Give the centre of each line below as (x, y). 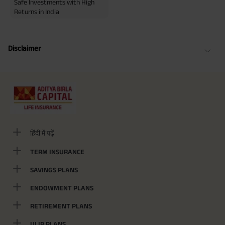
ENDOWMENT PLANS (62, 188)
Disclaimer (25, 48)
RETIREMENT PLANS (61, 206)
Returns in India (37, 11)
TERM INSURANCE (57, 152)
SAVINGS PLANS (54, 170)
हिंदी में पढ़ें (42, 133)
